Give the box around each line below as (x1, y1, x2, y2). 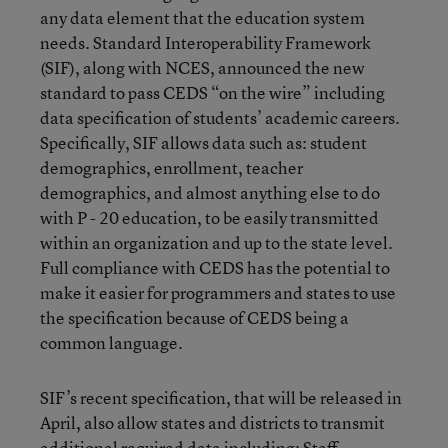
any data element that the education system (40, 6, 365, 29)
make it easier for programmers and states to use (40, 281, 396, 304)
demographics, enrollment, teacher (40, 156, 303, 179)
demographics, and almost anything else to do (40, 181, 380, 204)
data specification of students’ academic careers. (40, 106, 400, 129)
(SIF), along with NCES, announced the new (40, 56, 365, 79)
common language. (40, 331, 183, 354)
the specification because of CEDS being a (40, 306, 349, 329)
